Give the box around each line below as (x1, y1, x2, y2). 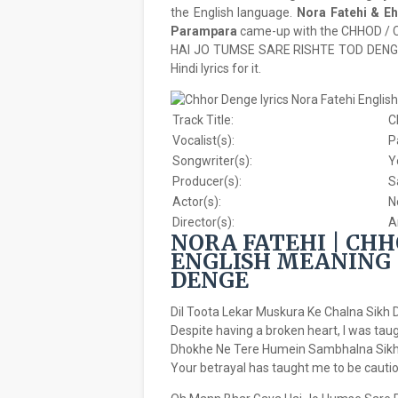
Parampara (171, 24, 237, 38)
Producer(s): (172, 174, 242, 188)
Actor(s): (172, 195, 221, 209)
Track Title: (172, 113, 234, 127)
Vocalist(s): (172, 133, 235, 147)
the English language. (171, 5, 297, 20)
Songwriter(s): (172, 154, 252, 168)
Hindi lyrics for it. (171, 61, 261, 76)
